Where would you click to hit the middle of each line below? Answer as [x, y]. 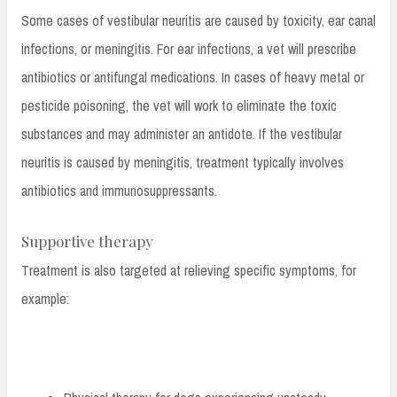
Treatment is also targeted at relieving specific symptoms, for [189, 271]
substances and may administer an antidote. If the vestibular [182, 134]
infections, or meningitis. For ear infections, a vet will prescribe [189, 49]
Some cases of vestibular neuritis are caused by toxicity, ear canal [198, 21]
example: [45, 299]
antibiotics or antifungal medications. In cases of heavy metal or [193, 78]
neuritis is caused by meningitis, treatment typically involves [183, 163]
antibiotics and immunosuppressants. [119, 191]
